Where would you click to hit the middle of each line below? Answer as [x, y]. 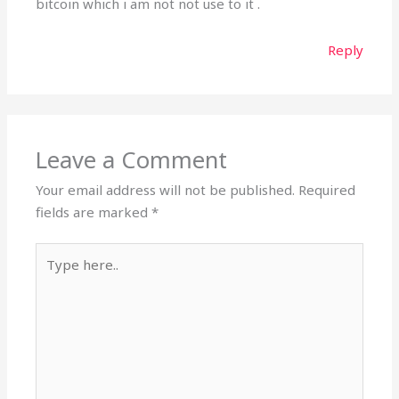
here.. [53, 276]
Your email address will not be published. [166, 189]
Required [327, 189]
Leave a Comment [132, 159]
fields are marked [94, 212]
